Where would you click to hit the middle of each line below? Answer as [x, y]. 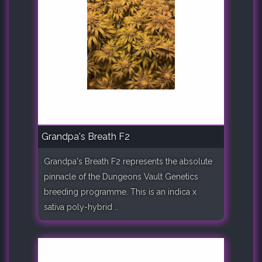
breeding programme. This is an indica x [120, 192]
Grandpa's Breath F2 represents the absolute [128, 161]
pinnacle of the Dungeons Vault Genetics [121, 176]
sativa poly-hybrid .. [81, 207]
